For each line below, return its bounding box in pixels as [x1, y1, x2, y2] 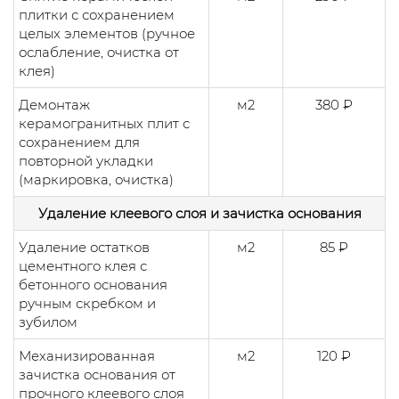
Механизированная [19, 346, 155, 364]
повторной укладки [19, 151, 153, 169]
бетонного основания [19, 275, 167, 293]
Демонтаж [19, 95, 90, 113]
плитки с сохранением [19, 5, 175, 23]
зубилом [19, 313, 77, 330]
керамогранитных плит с [19, 114, 190, 132]
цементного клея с [19, 256, 147, 274]
